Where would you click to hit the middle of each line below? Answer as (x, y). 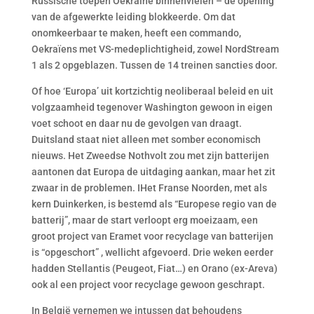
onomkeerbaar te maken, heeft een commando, (136, 33)
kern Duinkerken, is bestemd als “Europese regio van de (154, 204)
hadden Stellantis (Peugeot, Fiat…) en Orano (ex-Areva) (154, 268)
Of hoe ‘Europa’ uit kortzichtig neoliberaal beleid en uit (152, 91)
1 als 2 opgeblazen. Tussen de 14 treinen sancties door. (154, 65)
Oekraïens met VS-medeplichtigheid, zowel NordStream (155, 49)
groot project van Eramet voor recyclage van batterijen (152, 236)
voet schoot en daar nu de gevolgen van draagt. (136, 123)
